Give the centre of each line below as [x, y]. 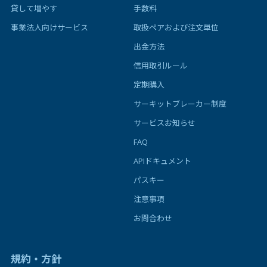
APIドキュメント [162, 161]
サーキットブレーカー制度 [180, 103]
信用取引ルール [161, 65]
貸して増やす [34, 8]
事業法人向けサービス [49, 27]
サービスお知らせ [164, 122]
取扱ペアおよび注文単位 [176, 27]
